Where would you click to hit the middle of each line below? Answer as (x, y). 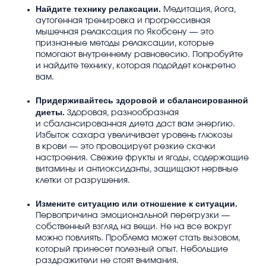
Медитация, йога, (199, 9)
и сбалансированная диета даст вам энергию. (135, 124)
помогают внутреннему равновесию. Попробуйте (139, 54)
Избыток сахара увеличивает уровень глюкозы (134, 135)
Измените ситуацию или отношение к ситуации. (137, 203)
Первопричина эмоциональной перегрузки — (133, 215)
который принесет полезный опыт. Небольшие (132, 249)
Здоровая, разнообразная (123, 113)
